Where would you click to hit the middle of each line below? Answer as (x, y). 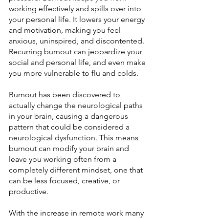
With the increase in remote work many (77, 213)
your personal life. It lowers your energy (78, 19)
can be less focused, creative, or (65, 181)
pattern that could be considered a (70, 127)
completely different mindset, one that (77, 170)
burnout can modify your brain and (70, 148)
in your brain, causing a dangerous (69, 116)
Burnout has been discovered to (66, 95)
